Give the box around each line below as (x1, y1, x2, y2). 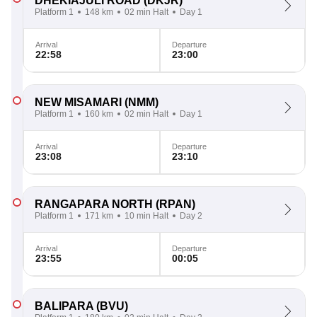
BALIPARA (35, 300, 93, 312)
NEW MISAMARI (35, 96, 122, 108)
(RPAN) (153, 198, 195, 210)
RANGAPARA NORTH (35, 198, 153, 210)
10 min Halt (125, 211, 168, 221)
